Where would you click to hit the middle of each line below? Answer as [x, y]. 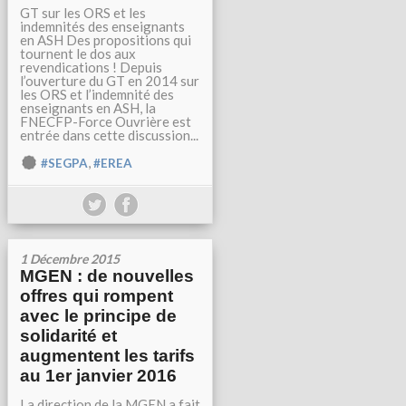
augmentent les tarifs [107, 356]
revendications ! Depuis [91, 67]
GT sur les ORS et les [83, 13]
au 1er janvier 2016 [98, 376]
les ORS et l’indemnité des [97, 94]
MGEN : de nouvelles [107, 276]
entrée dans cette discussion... [109, 135]
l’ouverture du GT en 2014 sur [110, 81]
